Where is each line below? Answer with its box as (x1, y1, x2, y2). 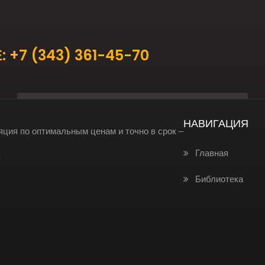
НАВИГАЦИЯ (183, 116, 248, 131)
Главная (195, 148, 228, 158)
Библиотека (195, 174, 243, 184)
